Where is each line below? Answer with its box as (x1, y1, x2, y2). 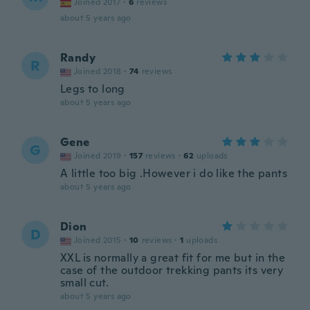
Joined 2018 (74, 66, 122, 77)
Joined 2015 (74, 235, 122, 246)
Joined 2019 (74, 150, 122, 161)
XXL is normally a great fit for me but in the (60, 250, 285, 265)
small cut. (60, 275, 109, 290)
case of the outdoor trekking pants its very (60, 263, 284, 277)
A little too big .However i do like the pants (60, 166, 287, 181)
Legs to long (60, 82, 125, 96)
